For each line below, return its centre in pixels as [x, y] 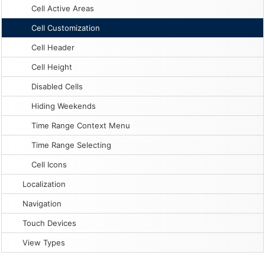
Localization [44, 184]
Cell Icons [49, 164]
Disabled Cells [57, 86]
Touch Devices [49, 223]
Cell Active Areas [63, 8]
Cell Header [53, 47]
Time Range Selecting [71, 145]
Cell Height [52, 67]
